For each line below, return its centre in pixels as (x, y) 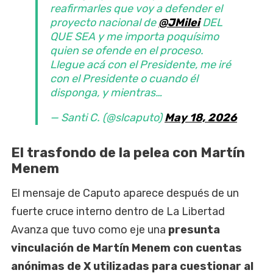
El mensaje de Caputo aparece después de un (125, 193)
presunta (194, 229)
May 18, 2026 (201, 118)
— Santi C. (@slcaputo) (107, 118)
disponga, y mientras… (106, 93)
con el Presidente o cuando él (124, 79)
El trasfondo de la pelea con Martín (128, 153)
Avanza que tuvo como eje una (90, 229)
